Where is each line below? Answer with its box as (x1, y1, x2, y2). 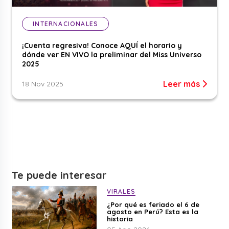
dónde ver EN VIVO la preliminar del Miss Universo (22, 50, 202, 59)
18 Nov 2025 (22, 79, 64, 88)
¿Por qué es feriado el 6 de (106, 200, 199, 209)
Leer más (163, 78, 202, 89)
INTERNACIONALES (33, 19, 99, 28)
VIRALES (106, 187, 135, 195)
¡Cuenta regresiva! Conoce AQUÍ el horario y (22, 40, 182, 50)
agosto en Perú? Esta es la (106, 207, 198, 216)
